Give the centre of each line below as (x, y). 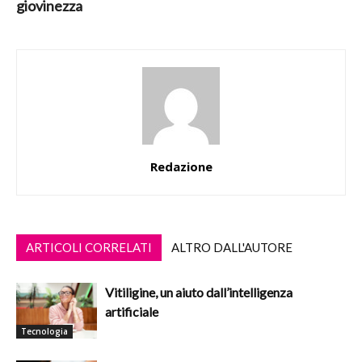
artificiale (132, 312)
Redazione (181, 167)
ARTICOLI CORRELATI (89, 248)
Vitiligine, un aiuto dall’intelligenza (199, 293)
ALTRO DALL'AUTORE (232, 248)
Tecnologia (44, 332)
